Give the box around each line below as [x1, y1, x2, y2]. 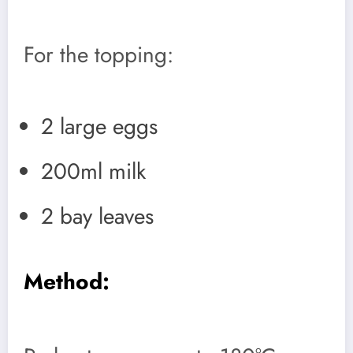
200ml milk [41, 155, 146, 188]
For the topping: [24, 38, 173, 71]
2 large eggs [41, 110, 158, 143]
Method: [24, 266, 110, 299]
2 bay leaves [41, 200, 154, 233]
